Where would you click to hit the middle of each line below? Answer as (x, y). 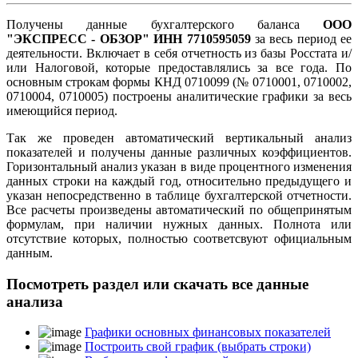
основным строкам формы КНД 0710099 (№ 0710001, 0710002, (179, 82)
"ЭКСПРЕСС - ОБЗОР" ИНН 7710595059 (129, 38)
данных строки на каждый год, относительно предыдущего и (179, 181)
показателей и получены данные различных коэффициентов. (179, 152)
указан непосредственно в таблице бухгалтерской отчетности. (179, 195)
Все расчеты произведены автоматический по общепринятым (179, 209)
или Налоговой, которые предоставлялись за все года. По (179, 67)
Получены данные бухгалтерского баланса (165, 24)
